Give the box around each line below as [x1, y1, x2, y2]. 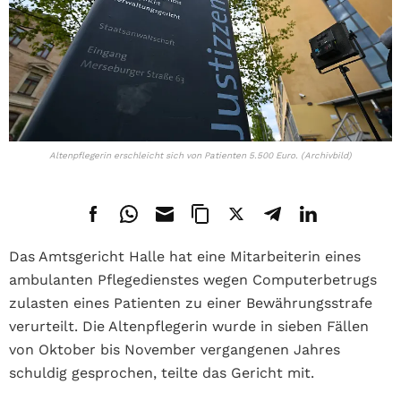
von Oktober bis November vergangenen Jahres [9, 341, 340, 358]
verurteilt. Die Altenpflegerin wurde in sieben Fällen [9, 318, 369, 335]
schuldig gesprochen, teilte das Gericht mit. [9, 364, 314, 381]
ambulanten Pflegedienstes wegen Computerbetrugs [9, 271, 377, 288]
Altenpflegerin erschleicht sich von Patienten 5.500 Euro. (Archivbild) [49, 150, 352, 160]
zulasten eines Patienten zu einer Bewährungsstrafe [9, 294, 372, 311]
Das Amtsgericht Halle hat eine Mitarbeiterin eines [9, 248, 361, 265]
